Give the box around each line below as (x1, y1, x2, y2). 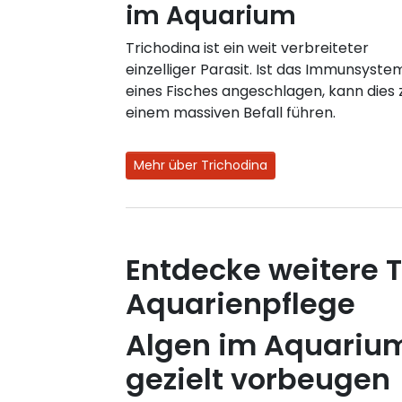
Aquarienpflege (126, 283, 355, 324)
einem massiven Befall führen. (126, 101, 336, 123)
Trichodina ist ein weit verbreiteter (126, 37, 369, 58)
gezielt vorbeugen (126, 358, 390, 399)
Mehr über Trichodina (134, 155, 267, 174)
